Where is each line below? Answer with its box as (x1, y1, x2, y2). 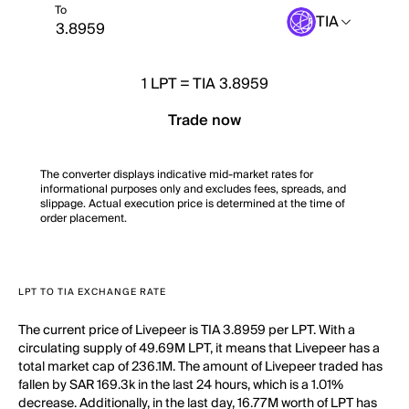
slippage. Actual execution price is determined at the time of (40, 194, 345, 214)
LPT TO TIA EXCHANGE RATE (18, 284, 166, 300)
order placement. (40, 209, 127, 228)
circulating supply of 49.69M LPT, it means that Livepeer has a (18, 338, 380, 360)
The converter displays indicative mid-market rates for (40, 165, 313, 184)
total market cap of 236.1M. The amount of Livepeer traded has (18, 356, 383, 378)
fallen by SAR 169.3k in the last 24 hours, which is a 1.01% (18, 374, 343, 396)
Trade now (168, 108, 241, 133)
